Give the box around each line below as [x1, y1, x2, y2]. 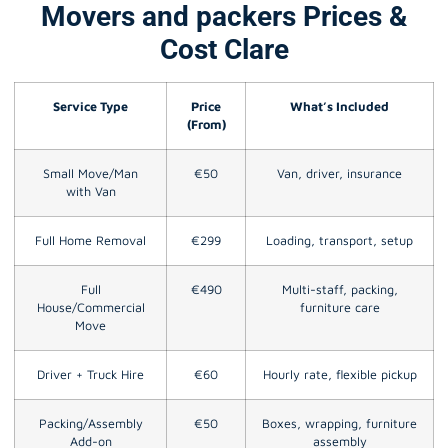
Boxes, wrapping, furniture [262, 415, 417, 431]
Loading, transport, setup [266, 232, 413, 248]
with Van [65, 183, 116, 199]
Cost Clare [159, 32, 289, 66]
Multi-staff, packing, [281, 281, 398, 297]
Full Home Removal [35, 232, 146, 248]
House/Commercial [36, 299, 145, 315]
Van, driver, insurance [277, 165, 402, 181]
